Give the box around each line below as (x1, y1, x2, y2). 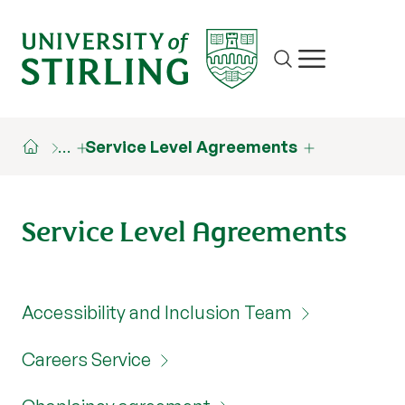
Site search (272, 60, 354, 79)
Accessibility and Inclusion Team (22, 300, 292, 324)
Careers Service (22, 347, 151, 371)
